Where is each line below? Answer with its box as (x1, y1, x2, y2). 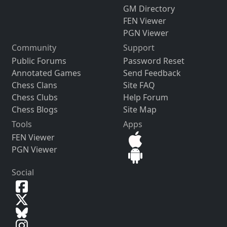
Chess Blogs (11, 104, 58, 116)
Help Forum (123, 92, 168, 103)
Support (123, 42, 155, 54)
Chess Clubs (11, 92, 58, 103)
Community (11, 42, 56, 54)
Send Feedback (123, 67, 181, 79)
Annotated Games (11, 67, 81, 79)
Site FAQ (123, 80, 155, 91)
